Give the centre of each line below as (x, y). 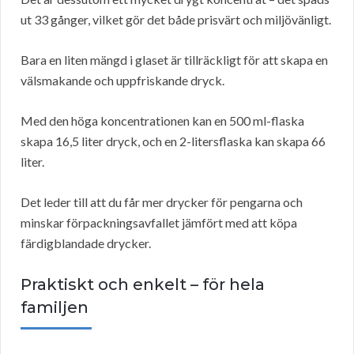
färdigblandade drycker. (86, 243)
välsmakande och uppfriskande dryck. (122, 81)
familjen (55, 308)
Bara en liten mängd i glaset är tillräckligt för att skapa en (174, 60)
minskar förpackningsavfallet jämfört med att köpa (159, 223)
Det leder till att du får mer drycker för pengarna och (162, 202)
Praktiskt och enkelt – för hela (143, 285)
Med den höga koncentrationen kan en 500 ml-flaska (162, 121)
